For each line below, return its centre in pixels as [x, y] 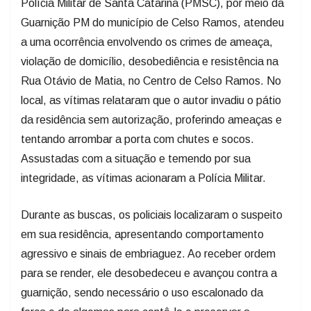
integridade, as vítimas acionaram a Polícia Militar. [143, 178]
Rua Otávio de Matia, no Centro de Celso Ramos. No [151, 81]
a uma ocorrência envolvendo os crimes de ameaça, [147, 42]
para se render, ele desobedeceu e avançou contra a [149, 273]
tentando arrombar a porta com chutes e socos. [137, 139]
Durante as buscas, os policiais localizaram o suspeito [152, 215]
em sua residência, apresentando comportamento [142, 234]
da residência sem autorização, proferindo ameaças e [151, 119]
